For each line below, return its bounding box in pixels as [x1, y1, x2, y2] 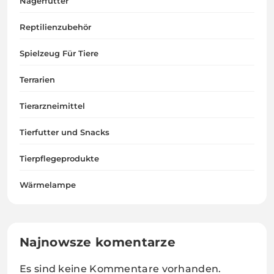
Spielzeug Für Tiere [20, 48, 98, 59]
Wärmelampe [20, 180, 76, 190]
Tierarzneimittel [20, 101, 85, 111]
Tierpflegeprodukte [20, 154, 99, 164]
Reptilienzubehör [20, 22, 91, 32]
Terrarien [20, 75, 55, 85]
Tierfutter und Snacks [20, 127, 109, 138]
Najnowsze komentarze [20, 235, 176, 250]
